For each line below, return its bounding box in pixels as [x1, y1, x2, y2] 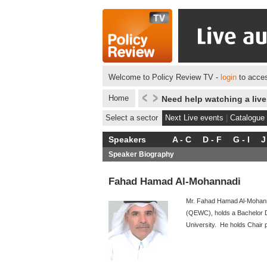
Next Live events [165, 113, 223, 122]
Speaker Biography [108, 150, 174, 159]
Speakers [108, 135, 146, 144]
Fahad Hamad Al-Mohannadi [108, 175, 241, 187]
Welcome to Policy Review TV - [108, 73, 221, 82]
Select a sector [105, 113, 158, 122]
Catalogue [230, 113, 265, 122]
